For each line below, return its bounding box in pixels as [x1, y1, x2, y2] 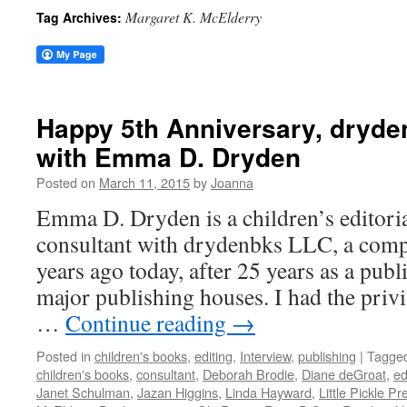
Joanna [211, 173, 253, 192]
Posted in [36, 346, 91, 365]
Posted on [36, 173, 95, 192]
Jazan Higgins [137, 382, 218, 402]
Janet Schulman [36, 382, 130, 402]
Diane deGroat [302, 364, 386, 383]
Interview [240, 346, 291, 365]
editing [194, 346, 233, 365]
